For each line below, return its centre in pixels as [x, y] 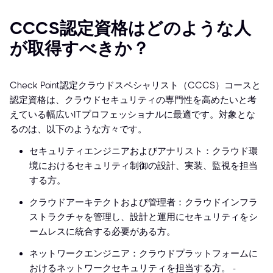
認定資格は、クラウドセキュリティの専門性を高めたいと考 [133, 100]
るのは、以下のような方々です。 [78, 129]
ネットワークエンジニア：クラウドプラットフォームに [144, 254]
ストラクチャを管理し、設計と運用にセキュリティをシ [144, 217]
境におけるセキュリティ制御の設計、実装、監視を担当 [144, 166]
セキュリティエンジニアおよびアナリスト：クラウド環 [144, 151]
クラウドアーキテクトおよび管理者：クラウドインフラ [144, 203]
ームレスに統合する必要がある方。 [102, 232]
